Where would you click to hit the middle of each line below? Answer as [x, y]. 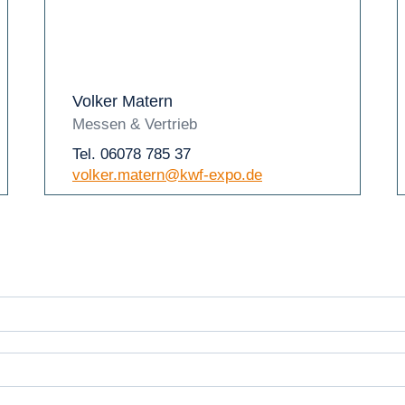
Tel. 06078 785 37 [132, 154]
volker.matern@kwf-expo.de [167, 175]
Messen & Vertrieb [135, 124]
